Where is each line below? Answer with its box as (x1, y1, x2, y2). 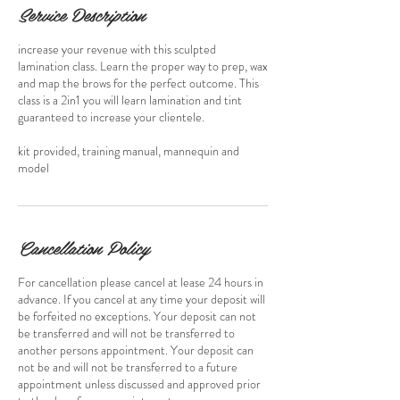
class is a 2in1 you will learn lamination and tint (18, 91, 242, 109)
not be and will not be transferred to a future (18, 358, 237, 376)
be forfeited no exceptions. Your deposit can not (18, 307, 256, 325)
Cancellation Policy (18, 233, 149, 262)
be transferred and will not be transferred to (18, 324, 235, 342)
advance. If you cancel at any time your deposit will (18, 290, 265, 308)
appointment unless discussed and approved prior (18, 375, 261, 393)
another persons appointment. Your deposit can (18, 341, 254, 359)
